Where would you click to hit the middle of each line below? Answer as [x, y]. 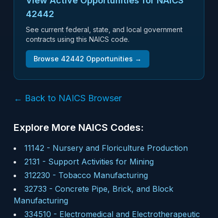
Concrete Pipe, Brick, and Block [114, 189]
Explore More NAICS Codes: [79, 127]
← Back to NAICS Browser [68, 98]
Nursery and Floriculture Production [120, 148]
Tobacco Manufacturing [103, 175]
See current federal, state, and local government [104, 29]
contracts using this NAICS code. [78, 39]
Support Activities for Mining [101, 162]
